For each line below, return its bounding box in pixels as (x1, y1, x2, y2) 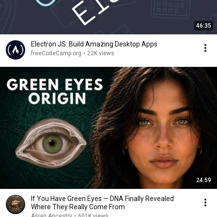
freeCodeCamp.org (31, 50, 81, 57)
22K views (87, 50, 114, 57)
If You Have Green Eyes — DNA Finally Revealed (31, 195, 174, 202)
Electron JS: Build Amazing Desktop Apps (31, 40, 157, 48)
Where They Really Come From (31, 203, 125, 211)
